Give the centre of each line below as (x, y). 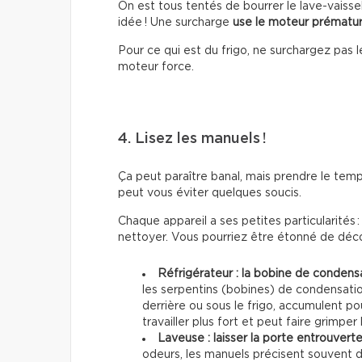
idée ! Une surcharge (175, 22)
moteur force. (156, 67)
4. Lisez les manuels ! (192, 139)
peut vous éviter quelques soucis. (210, 193)
